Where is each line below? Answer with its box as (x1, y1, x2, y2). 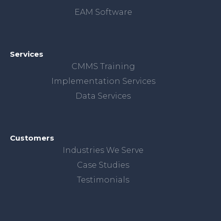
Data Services (75, 91, 131, 101)
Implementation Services (51, 76, 155, 86)
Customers (10, 133, 54, 143)
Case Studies (77, 160, 129, 170)
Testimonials (77, 175, 129, 184)
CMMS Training (71, 62, 135, 71)
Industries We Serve (63, 146, 144, 155)
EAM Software (74, 7, 132, 17)
